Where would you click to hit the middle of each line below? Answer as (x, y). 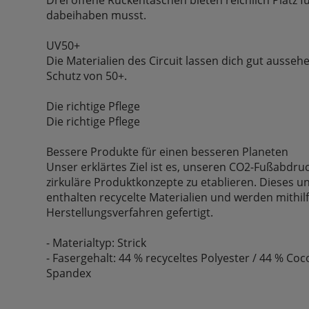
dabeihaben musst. (97, 15)
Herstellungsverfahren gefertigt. (130, 212)
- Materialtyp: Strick (97, 242)
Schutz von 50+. (87, 76)
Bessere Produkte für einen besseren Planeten (168, 151)
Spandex (69, 273)
